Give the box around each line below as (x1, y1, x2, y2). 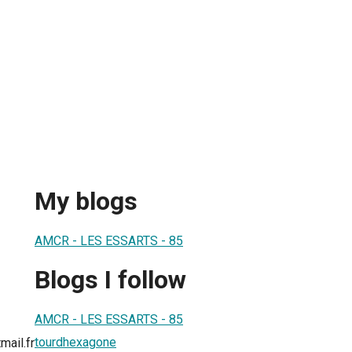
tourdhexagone (35, 334, 116, 350)
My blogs (35, 186, 137, 217)
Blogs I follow (35, 265, 186, 295)
